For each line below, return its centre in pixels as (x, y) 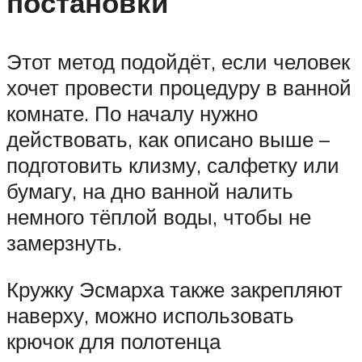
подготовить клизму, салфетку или (173, 165)
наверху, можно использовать (150, 315)
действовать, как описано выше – (168, 139)
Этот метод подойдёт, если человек (178, 62)
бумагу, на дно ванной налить (150, 191)
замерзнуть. (64, 243)
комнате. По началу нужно (132, 114)
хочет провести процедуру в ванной (179, 88)
